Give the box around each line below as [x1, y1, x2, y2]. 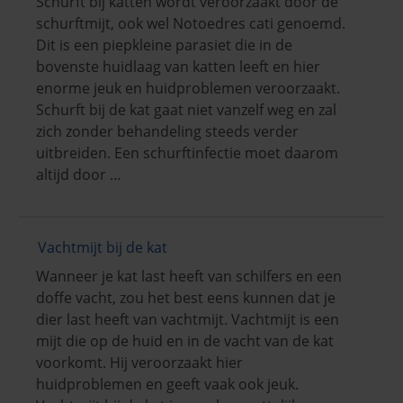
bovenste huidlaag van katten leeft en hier [36, 56, 320, 76]
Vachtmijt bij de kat [38, 237, 167, 257]
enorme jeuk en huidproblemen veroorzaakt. [36, 77, 340, 98]
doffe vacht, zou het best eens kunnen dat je [36, 287, 336, 308]
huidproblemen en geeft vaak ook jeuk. [36, 373, 299, 394]
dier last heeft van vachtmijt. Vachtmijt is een [36, 309, 339, 329]
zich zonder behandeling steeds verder [36, 121, 299, 141]
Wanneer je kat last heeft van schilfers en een [36, 265, 342, 286]
